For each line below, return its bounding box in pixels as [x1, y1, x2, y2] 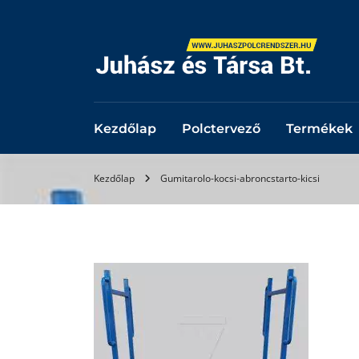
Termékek [286, 121, 353, 136]
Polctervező [182, 121, 260, 136]
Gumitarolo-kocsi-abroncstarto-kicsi [160, 171, 320, 185]
